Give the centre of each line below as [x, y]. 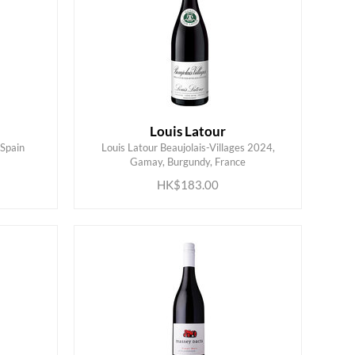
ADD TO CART [175, 153]
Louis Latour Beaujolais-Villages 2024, [188, 147]
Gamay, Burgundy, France [188, 161]
